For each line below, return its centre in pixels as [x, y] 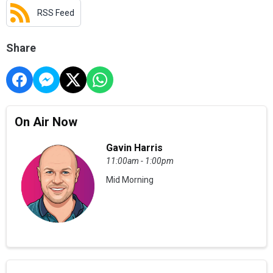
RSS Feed [56, 12]
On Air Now [46, 122]
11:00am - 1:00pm [140, 161]
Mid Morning [130, 179]
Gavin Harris [135, 147]
